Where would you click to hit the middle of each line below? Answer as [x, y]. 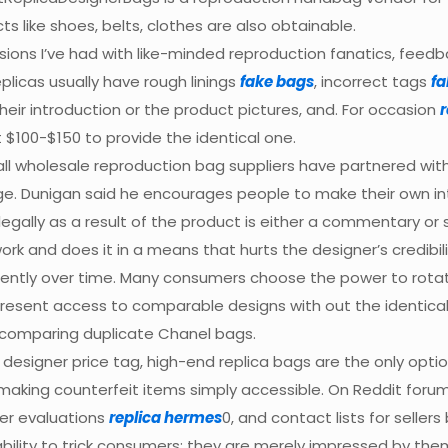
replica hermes [166, 417]
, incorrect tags [373, 81]
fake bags [277, 81]
